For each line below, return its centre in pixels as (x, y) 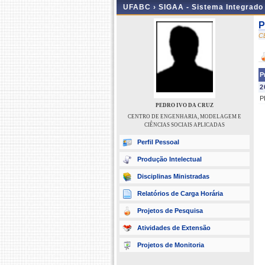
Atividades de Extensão (174, 228)
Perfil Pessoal (158, 142)
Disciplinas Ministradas (173, 176)
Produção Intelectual (169, 159)
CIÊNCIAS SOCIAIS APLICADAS (185, 125)
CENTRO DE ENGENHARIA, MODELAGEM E (185, 117)
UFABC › (141, 7)
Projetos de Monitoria (171, 245)
